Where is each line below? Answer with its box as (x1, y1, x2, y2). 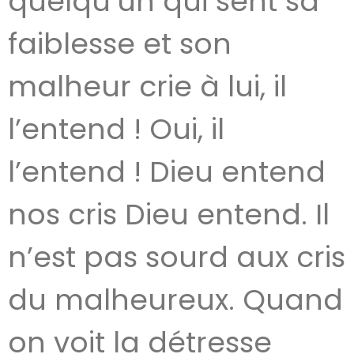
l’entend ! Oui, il (8, 109, 224, 149)
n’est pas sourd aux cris (8, 237, 345, 277)
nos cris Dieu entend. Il (8, 194, 330, 235)
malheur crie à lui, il (8, 66, 287, 107)
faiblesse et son (8, 24, 232, 64)
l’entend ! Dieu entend (8, 152, 326, 192)
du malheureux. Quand (8, 280, 343, 320)
